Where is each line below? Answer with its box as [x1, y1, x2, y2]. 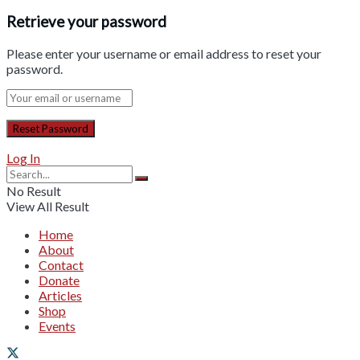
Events [39, 318, 76, 334]
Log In [6, 150, 40, 166]
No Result [6, 183, 61, 199]
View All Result [6, 198, 89, 215]
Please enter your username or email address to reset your [6, 46, 321, 62]
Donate [39, 272, 80, 288]
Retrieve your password [6, 13, 166, 31]
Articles [39, 288, 82, 304]
